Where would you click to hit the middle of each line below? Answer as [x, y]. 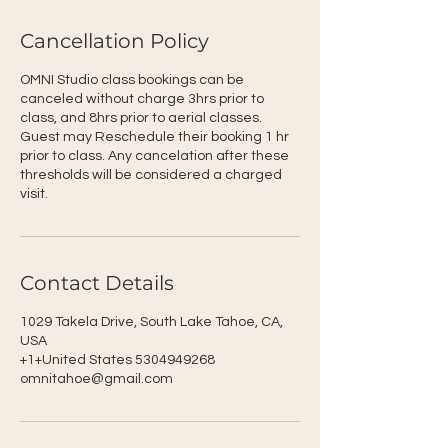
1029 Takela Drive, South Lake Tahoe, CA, [151, 322]
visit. [34, 194]
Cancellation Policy [114, 41]
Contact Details [97, 283]
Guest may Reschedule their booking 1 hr [154, 137]
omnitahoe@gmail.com [96, 379]
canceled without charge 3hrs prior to [142, 99]
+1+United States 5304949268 [117, 360]
